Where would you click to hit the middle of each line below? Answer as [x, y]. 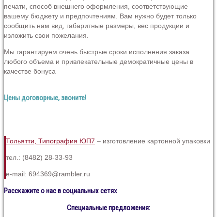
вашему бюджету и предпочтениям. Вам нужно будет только [100, 16]
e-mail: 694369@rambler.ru [48, 174]
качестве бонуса [30, 71]
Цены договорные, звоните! [45, 98]
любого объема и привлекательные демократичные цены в [99, 62]
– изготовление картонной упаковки [153, 141]
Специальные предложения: [108, 208]
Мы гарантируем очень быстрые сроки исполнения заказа [97, 52]
